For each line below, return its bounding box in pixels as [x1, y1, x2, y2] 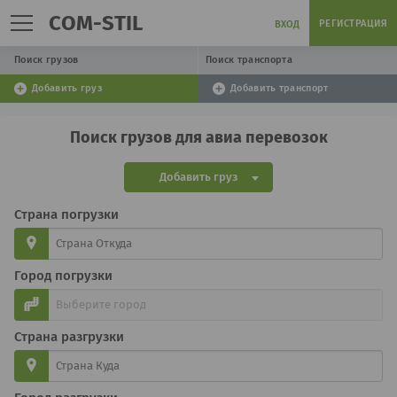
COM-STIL [49, 11, 143, 35]
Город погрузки [14, 268, 113, 284]
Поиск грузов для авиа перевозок [69, 128, 328, 147]
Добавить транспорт [230, 82, 329, 94]
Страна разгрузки [14, 329, 124, 345]
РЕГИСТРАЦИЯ [318, 18, 387, 29]
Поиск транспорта [206, 54, 292, 66]
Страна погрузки [14, 206, 119, 222]
